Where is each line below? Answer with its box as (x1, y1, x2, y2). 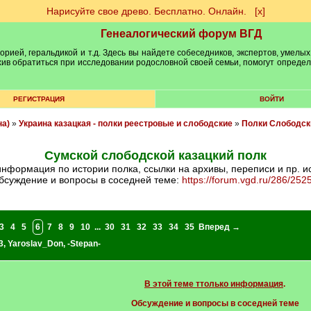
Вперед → (198, 222, 240, 232)
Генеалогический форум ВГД (101, 28, 262, 40)
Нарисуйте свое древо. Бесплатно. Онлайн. (46, 6, 246, 17)
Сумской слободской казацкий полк (44, 149, 267, 162)
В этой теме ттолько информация (144, 279, 283, 289)
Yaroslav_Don (7, 239, 63, 249)
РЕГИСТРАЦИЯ (12, 95, 65, 103)
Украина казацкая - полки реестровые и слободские (18, 119, 233, 128)
